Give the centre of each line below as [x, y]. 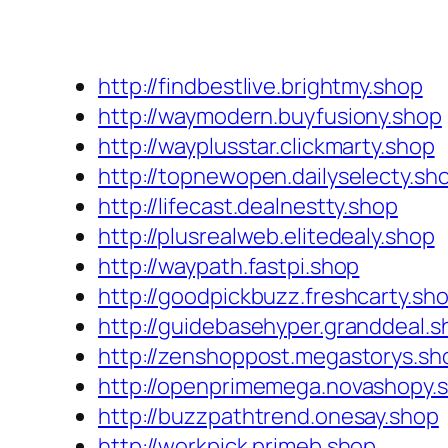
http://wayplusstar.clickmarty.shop [266, 146]
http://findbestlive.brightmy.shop [260, 86]
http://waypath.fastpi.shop [229, 266]
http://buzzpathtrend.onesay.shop [268, 416]
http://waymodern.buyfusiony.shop [270, 116]
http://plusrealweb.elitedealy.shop [266, 236]
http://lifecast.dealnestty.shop [248, 206]
